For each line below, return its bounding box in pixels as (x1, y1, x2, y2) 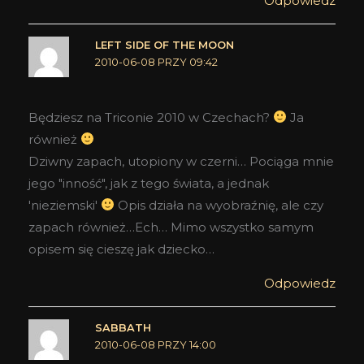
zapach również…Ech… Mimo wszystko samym (28, 219, 314, 235)
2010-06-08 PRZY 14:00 (94, 338, 216, 351)
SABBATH (94, 321, 151, 334)
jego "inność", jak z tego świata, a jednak (28, 175, 269, 191)
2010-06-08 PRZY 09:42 (94, 56, 218, 69)
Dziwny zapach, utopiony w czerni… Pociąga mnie (28, 153, 334, 169)
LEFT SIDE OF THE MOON (94, 39, 234, 52)
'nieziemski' (28, 197, 101, 213)
